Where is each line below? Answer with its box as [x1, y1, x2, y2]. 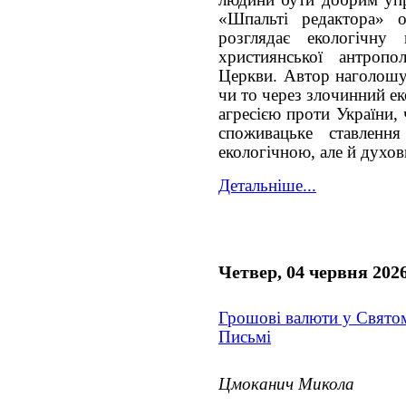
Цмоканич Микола [218, 374, 354, 393]
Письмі [218, 327, 271, 346]
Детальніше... [218, 176, 316, 195]
